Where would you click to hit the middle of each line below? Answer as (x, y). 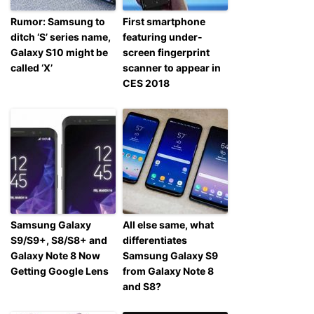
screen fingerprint (166, 52)
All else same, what (168, 224)
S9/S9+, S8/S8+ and (59, 240)
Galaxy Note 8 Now (55, 255)
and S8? (142, 286)
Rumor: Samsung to (58, 21)
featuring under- (163, 36)
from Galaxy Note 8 (168, 271)
